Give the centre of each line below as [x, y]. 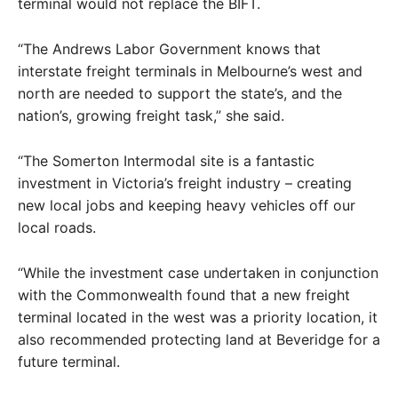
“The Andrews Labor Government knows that [169, 48]
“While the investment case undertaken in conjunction [198, 272]
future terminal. [69, 361]
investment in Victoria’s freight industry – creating [185, 183]
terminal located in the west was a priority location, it [198, 317]
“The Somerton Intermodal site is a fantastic [166, 160]
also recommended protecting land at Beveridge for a [199, 339]
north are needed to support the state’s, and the [180, 93]
